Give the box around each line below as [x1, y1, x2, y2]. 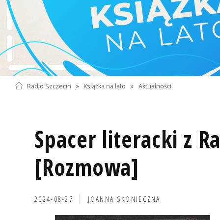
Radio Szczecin [27, 82, 71, 90]
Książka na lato [83, 82, 126, 90]
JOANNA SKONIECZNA [87, 193, 161, 204]
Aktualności [138, 82, 172, 90]
